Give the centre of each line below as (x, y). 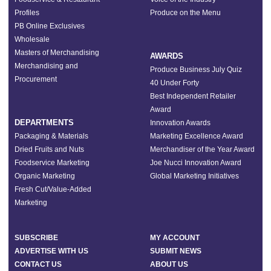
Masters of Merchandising (57, 53)
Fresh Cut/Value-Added (53, 189)
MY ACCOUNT (175, 238)
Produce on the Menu (185, 13)
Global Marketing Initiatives (194, 176)
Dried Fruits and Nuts (49, 149)
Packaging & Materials (51, 136)
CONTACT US (38, 264)
